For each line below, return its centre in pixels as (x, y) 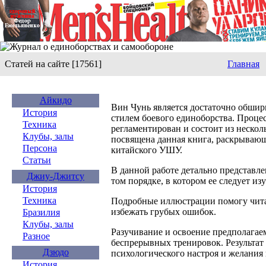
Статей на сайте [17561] (53, 64)
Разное (36, 236)
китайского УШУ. (147, 150)
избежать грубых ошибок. (164, 212)
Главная (243, 64)
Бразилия (41, 212)
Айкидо (56, 100)
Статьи (37, 160)
